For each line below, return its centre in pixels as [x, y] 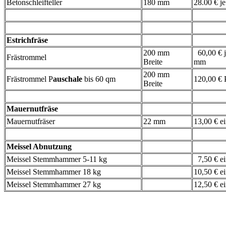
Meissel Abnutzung [39, 147]
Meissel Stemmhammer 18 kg [54, 172]
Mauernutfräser [31, 122]
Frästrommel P [30, 79]
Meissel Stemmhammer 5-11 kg [57, 159]
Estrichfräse [27, 40]
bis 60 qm [100, 79]
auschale [69, 79]
